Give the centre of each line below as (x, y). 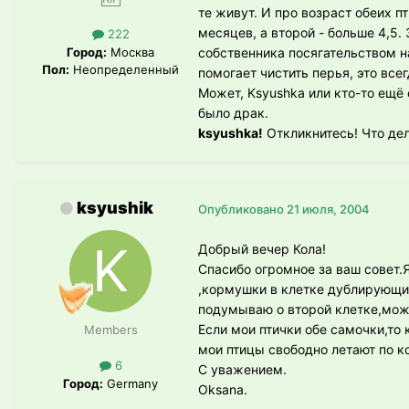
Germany (131, 383)
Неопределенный (124, 69)
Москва (131, 52)
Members (110, 330)
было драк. (233, 113)
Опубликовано (242, 209)
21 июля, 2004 (328, 209)
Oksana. (223, 389)
